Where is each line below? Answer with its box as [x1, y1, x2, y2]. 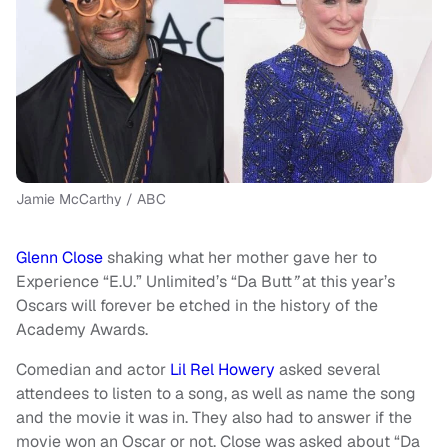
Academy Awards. [16, 319, 148, 341]
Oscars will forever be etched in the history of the [16, 295, 378, 317]
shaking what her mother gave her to [103, 247, 377, 269]
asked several [275, 359, 380, 381]
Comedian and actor [16, 359, 170, 381]
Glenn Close [16, 247, 103, 269]
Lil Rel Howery [170, 359, 275, 381]
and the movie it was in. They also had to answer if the [16, 407, 412, 429]
